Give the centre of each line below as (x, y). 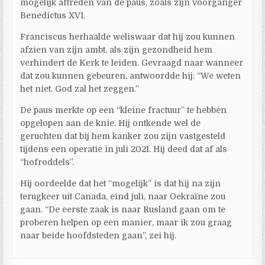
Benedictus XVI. (53, 15)
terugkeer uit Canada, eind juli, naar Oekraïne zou (123, 196)
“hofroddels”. (47, 162)
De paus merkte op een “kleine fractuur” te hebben (124, 110)
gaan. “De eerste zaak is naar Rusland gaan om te (123, 209)
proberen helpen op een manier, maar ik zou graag (126, 222)
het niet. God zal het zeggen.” (80, 88)
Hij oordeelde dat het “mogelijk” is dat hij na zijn (121, 183)
